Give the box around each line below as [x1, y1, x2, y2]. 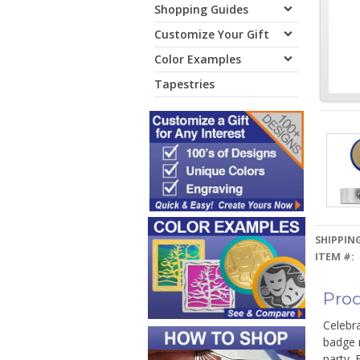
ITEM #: [314, 250, 354, 264]
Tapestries [154, 76, 215, 92]
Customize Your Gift [154, 27, 269, 42]
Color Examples [154, 51, 241, 67]
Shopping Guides [154, 2, 248, 17]
